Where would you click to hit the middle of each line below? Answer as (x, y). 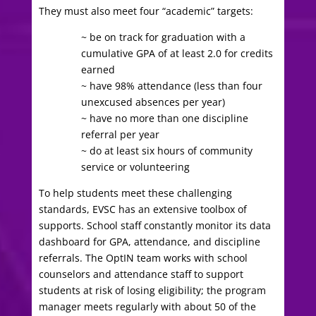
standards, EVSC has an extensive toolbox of (142, 209)
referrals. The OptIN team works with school (143, 258)
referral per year (120, 135)
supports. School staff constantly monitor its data (154, 226)
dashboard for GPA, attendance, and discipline (149, 242)
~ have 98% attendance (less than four (171, 86)
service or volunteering (135, 167)
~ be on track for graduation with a (163, 37)
